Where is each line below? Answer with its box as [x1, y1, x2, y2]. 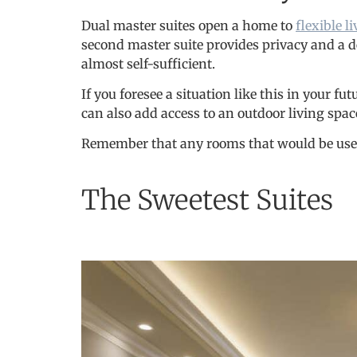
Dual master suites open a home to [81, 17, 296, 33]
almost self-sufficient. [81, 55, 218, 72]
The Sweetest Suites [81, 182, 333, 217]
